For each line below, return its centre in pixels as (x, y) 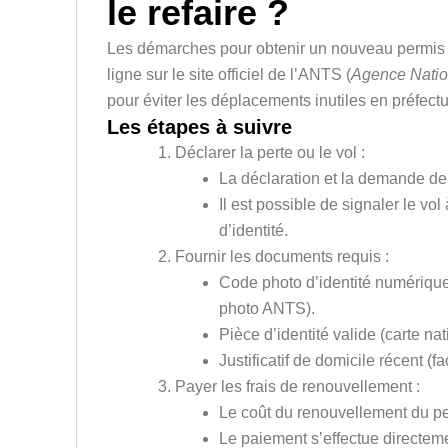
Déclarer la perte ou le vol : (270, 153)
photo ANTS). (267, 309)
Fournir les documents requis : (282, 257)
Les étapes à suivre (200, 127)
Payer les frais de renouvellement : (298, 387)
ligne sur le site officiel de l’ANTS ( (229, 75)
